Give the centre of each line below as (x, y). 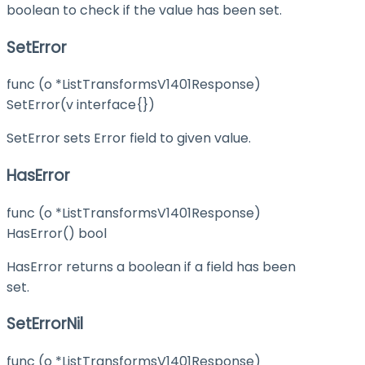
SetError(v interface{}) (81, 105)
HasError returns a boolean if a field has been (151, 266)
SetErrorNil (45, 324)
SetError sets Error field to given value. (129, 139)
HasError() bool (57, 233)
